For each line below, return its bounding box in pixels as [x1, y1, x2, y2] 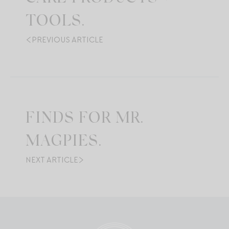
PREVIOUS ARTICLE [32, 35, 103, 45]
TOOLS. [26, 14, 85, 30]
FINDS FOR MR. [26, 111, 144, 127]
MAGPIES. [26, 134, 102, 150]
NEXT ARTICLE [26, 155, 78, 166]
